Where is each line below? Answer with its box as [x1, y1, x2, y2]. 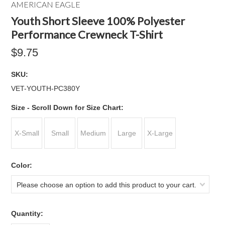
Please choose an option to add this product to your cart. [17, 181, 197, 189]
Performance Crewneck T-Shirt [11, 28, 163, 41]
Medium [80, 129, 106, 137]
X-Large [147, 129, 173, 137]
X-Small [14, 129, 39, 137]
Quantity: [11, 209, 44, 217]
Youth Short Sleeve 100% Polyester [11, 14, 185, 28]
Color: [11, 161, 33, 169]
